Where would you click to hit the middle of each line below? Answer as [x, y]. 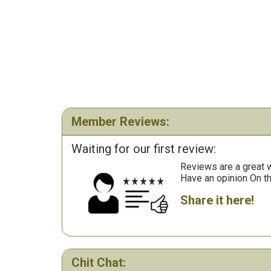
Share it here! [217, 200]
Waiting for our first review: [144, 149]
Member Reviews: [120, 122]
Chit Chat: [99, 263]
